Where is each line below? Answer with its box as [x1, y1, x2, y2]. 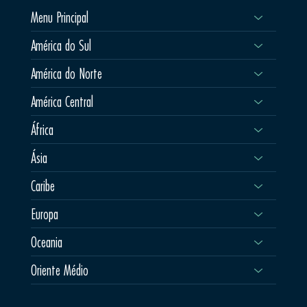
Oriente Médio [30, 260, 88, 281]
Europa [30, 204, 58, 225]
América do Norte [30, 63, 102, 84]
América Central [30, 91, 93, 112]
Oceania [30, 232, 62, 253]
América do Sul [30, 35, 91, 56]
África [30, 119, 53, 140]
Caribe [30, 175, 55, 197]
